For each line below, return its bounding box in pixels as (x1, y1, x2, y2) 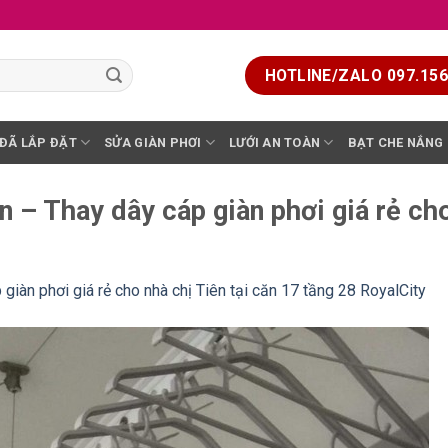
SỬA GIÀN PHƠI (104, 134, 202, 150)
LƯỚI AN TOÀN (229, 134, 321, 150)
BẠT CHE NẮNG (347, 134, 444, 150)
